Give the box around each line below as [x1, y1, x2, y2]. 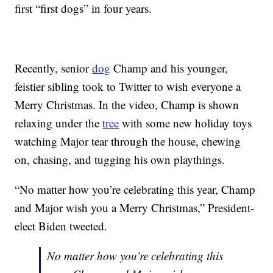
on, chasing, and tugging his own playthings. [15, 152, 225, 168]
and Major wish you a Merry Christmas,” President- [15, 200, 255, 216]
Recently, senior [15, 60, 93, 76]
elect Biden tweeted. [15, 218, 108, 234]
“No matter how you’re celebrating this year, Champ [15, 182, 256, 197]
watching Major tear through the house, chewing [15, 133, 241, 149]
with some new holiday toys [119, 115, 252, 131]
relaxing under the [15, 115, 103, 131]
